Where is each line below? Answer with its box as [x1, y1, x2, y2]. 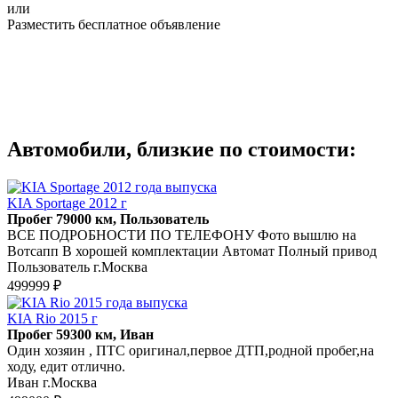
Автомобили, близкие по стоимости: [7, 137, 356, 161]
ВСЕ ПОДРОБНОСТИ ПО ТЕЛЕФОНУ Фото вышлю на [7, 227, 356, 243]
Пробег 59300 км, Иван [7, 326, 154, 342]
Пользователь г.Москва [7, 259, 147, 275]
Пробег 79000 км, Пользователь [7, 211, 209, 227]
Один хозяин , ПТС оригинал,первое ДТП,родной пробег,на [7, 342, 374, 358]
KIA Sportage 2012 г [7, 195, 127, 211]
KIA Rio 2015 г [7, 310, 98, 326]
